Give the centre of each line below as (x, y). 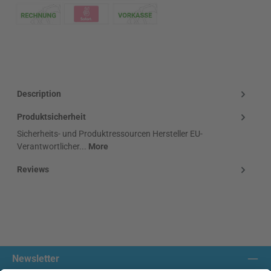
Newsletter (36, 258)
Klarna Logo (34, 39)
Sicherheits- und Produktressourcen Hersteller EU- (110, 134)
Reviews (33, 169)
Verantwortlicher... (53, 147)
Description (39, 93)
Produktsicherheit (51, 116)
